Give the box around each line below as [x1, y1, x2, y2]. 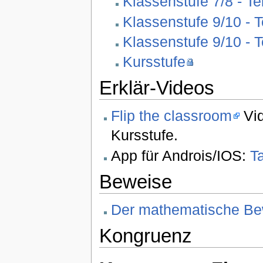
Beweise [99, 170, 172, 193]
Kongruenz [99, 224, 192, 247]
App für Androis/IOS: [110, 147, 250, 164]
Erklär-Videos [99, 76, 214, 99]
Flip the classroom [110, 107, 232, 124]
